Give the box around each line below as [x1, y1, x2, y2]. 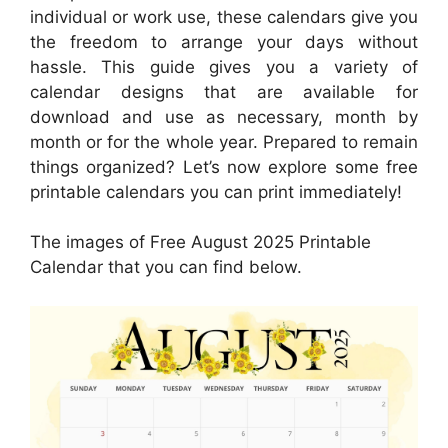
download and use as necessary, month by [30, 106, 418, 127]
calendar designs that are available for [30, 81, 418, 102]
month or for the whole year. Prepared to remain [30, 131, 418, 152]
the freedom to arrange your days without [30, 31, 418, 52]
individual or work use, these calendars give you [30, 6, 418, 27]
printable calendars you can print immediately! [30, 181, 402, 202]
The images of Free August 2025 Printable [30, 232, 371, 252]
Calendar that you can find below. [30, 257, 302, 277]
